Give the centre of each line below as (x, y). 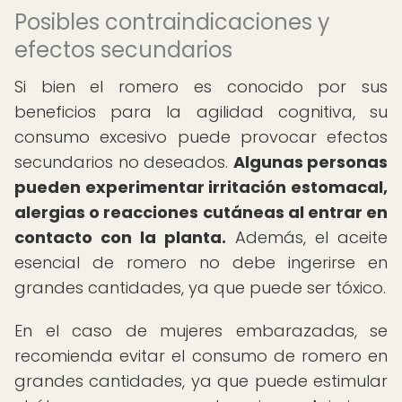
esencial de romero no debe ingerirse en (201, 262)
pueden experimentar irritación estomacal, (201, 187)
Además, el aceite (307, 237)
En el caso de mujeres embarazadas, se (201, 331)
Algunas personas (310, 162)
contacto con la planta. (120, 237)
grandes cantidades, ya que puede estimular (201, 381)
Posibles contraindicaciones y (172, 22)
